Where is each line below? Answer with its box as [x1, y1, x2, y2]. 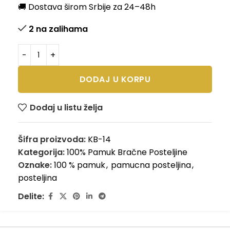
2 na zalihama [29, 23, 88, 35]
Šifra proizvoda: [18, 133, 88, 146]
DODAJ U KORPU [79, 73, 151, 86]
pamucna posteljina [111, 159, 191, 171]
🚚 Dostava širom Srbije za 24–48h [18, 1, 156, 13]
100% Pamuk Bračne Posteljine [67, 146, 187, 159]
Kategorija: [18, 146, 65, 159]
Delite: [18, 190, 44, 203]
